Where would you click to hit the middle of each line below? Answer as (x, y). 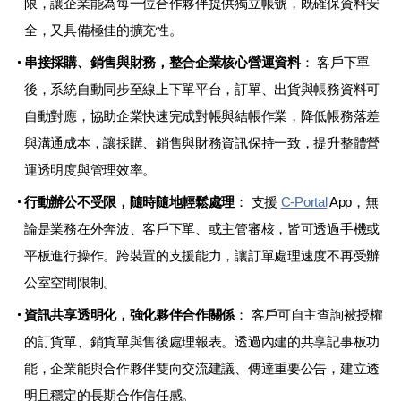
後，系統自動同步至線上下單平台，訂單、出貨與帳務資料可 (202, 89)
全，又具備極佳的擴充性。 (103, 30)
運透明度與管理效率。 (90, 169)
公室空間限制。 (70, 282)
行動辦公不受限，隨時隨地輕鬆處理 (130, 201)
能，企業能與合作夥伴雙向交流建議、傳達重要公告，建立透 (202, 368)
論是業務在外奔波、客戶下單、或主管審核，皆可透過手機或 (202, 228)
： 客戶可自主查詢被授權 (309, 314)
